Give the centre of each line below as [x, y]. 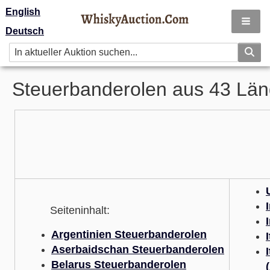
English [23, 12]
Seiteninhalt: [65, 210]
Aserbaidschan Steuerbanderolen [138, 250]
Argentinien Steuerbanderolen [129, 234]
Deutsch [25, 31]
